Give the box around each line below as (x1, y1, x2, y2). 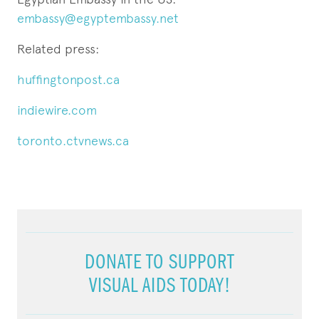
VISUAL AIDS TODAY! (88, 273, 231, 298)
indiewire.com (17, 103, 97, 117)
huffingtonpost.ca (17, 72, 120, 87)
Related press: (17, 41, 99, 56)
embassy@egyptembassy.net (17, 11, 179, 26)
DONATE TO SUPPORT (84, 249, 235, 274)
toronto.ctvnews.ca (17, 133, 129, 148)
